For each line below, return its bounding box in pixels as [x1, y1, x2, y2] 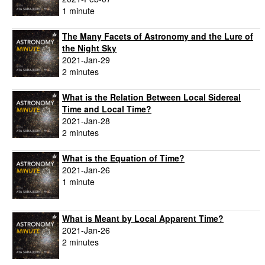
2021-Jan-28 [62, 115, 110, 127]
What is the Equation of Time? [62, 152, 185, 164]
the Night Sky [62, 42, 117, 54]
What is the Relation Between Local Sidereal [62, 91, 241, 104]
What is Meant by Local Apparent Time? [62, 212, 224, 225]
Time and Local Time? [62, 103, 151, 115]
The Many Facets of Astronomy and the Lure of [62, 30, 253, 43]
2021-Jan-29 [62, 54, 110, 66]
